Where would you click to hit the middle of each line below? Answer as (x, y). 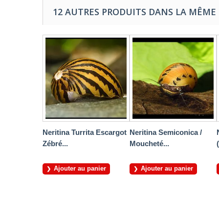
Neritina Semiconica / (166, 132)
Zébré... (55, 144)
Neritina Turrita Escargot (85, 132)
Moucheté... (149, 144)
